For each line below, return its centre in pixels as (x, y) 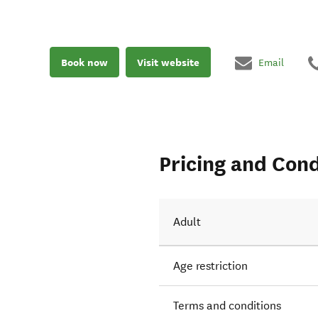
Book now (84, 62)
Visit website (168, 62)
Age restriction (211, 266)
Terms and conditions (227, 306)
